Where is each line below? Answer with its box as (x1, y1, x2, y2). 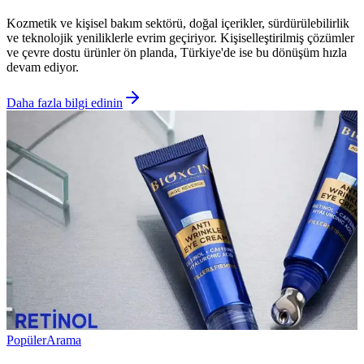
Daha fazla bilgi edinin (6, 96, 123, 110)
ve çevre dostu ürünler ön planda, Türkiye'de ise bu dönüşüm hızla (6, 45, 347, 60)
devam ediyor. (6, 60, 79, 75)
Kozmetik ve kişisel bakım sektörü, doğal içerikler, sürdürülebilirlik (6, 16, 349, 31)
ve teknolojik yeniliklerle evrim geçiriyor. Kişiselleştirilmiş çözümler (6, 31, 354, 45)
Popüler (6, 333, 46, 348)
